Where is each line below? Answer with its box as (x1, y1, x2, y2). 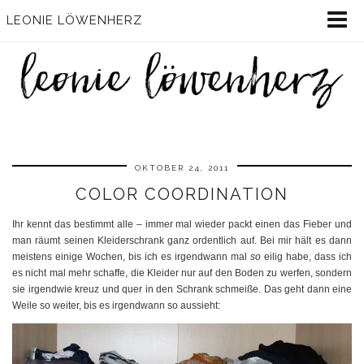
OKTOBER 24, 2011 (135, 163, 229, 173)
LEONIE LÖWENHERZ (6, 13, 142, 28)
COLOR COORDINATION (76, 184, 288, 205)
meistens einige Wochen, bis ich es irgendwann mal (12, 251, 250, 263)
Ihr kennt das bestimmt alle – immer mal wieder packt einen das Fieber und (12, 219, 352, 231)
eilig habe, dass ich (264, 251, 352, 263)
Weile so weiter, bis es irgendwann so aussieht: (12, 300, 220, 312)
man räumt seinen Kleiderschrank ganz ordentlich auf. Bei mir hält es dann (12, 235, 352, 247)
